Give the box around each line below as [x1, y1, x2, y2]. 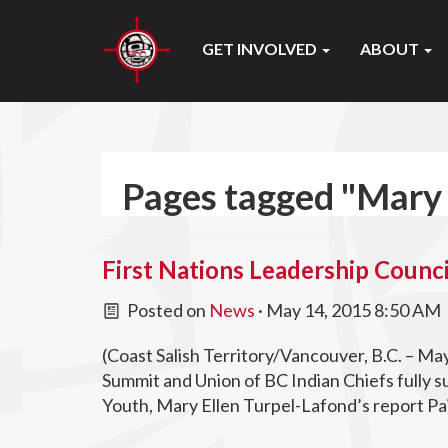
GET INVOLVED [202, 39, 320, 58]
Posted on [123, 299, 209, 321]
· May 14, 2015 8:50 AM [254, 299, 441, 321]
